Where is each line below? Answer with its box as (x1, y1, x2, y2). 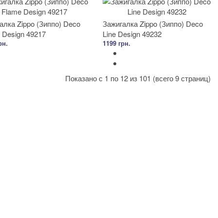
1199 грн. (103, 38, 130, 48)
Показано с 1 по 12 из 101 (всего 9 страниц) (65, 73, 211, 83)
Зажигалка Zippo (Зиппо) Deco (103, 18, 203, 29)
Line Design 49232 (103, 29, 162, 39)
